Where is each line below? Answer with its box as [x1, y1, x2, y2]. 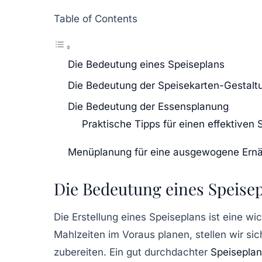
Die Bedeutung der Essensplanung [68, 100, 229, 112]
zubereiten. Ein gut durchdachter [54, 246, 211, 258]
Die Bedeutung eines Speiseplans [68, 58, 225, 70]
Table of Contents [54, 12, 137, 25]
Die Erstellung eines [54, 211, 149, 223]
